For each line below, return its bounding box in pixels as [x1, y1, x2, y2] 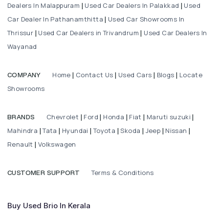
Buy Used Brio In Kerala [7, 200, 90, 210]
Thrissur [7, 28, 34, 37]
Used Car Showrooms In [108, 14, 185, 23]
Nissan [165, 126, 189, 135]
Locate [179, 70, 203, 79]
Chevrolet [44, 112, 79, 121]
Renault [7, 139, 35, 149]
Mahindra [7, 126, 40, 135]
